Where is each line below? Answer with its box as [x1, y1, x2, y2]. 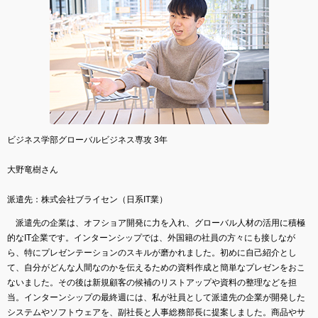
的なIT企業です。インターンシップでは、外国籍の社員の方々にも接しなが [7, 232, 295, 243]
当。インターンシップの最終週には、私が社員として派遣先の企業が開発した [7, 292, 305, 302]
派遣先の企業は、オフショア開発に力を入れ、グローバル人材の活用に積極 [7, 217, 305, 228]
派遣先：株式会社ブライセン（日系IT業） [7, 194, 168, 204]
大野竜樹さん [7, 164, 58, 175]
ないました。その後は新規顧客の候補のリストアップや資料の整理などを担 [7, 277, 297, 287]
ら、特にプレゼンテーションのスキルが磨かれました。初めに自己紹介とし [7, 247, 297, 258]
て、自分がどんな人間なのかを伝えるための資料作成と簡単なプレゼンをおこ [7, 262, 305, 273]
